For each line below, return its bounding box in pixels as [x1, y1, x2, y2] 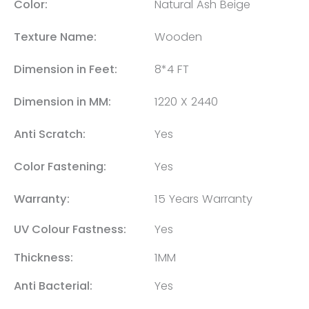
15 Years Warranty [154, 190, 252, 207]
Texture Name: [14, 28, 97, 45]
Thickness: [14, 249, 73, 266]
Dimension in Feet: [14, 61, 117, 77]
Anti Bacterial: [14, 277, 92, 294]
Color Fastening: [14, 158, 106, 175]
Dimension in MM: [14, 93, 111, 110]
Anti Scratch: [14, 126, 86, 142]
